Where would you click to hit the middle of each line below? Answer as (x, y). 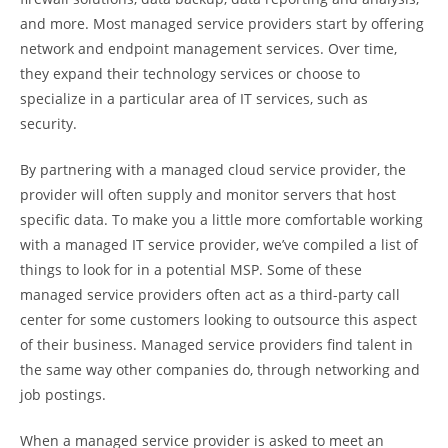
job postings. (63, 394)
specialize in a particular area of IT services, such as (194, 98)
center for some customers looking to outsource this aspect (218, 319)
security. (48, 123)
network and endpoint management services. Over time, (208, 48)
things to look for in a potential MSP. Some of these (191, 269)
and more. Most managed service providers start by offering (222, 23)
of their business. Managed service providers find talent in (216, 344)
